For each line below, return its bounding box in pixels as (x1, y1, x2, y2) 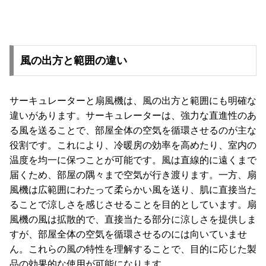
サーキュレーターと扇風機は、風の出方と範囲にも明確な (9, 96, 256, 106)
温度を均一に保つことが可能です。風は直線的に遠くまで (9, 155, 256, 166)
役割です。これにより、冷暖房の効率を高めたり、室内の (9, 140, 256, 151)
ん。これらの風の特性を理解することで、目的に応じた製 (9, 244, 256, 255)
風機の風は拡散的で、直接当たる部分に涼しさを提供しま (9, 214, 256, 225)
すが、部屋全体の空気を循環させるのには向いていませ (9, 229, 247, 240)
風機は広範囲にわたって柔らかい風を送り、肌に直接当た (9, 185, 256, 195)
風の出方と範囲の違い (20, 55, 127, 67)
